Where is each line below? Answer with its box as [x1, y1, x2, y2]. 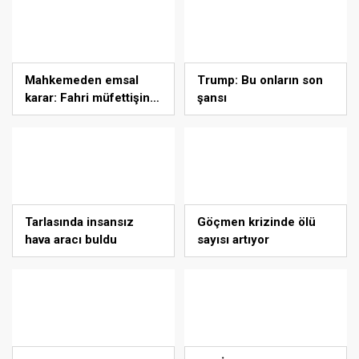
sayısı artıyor [197, 232, 269, 247]
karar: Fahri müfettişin [25, 91, 150, 105]
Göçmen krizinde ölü [197, 215, 316, 229]
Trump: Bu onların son [197, 73, 323, 87]
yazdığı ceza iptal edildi [25, 108, 159, 123]
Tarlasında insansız [25, 215, 134, 229]
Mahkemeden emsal [25, 73, 139, 87]
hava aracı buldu [25, 232, 117, 247]
